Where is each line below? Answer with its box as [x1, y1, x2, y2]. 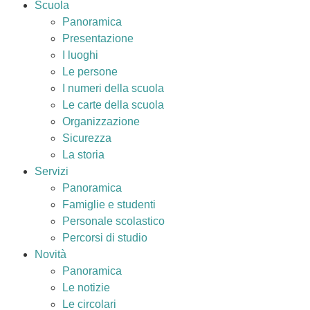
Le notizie [62, 282, 110, 293]
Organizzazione [62, 116, 140, 127]
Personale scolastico [62, 215, 165, 227]
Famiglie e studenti [62, 199, 156, 210]
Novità [35, 248, 66, 260]
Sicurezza [62, 132, 111, 144]
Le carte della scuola [62, 99, 164, 111]
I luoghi [62, 49, 98, 61]
